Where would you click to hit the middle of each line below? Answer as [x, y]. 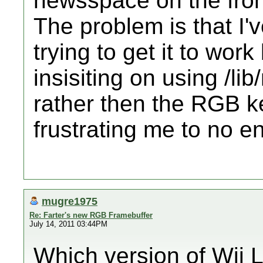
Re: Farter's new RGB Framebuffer [91, 215]
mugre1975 [70, 201]
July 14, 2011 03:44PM [68, 224]
